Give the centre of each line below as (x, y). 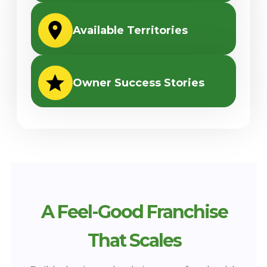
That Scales (134, 240)
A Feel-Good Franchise (134, 212)
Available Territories (130, 30)
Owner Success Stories (139, 83)
